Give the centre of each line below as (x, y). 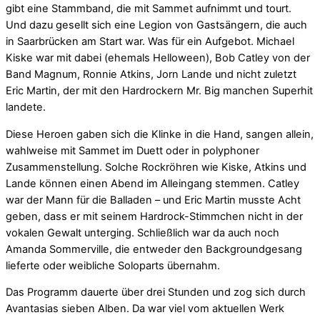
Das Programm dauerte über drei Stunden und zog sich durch (156, 292)
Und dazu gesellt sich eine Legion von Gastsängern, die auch (156, 25)
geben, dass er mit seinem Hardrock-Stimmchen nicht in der (154, 216)
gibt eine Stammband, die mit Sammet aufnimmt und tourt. (149, 8)
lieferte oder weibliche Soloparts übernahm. (113, 265)
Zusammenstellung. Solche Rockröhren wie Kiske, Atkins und (156, 167)
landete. (26, 107)
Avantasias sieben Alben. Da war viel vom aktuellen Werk (145, 309)
